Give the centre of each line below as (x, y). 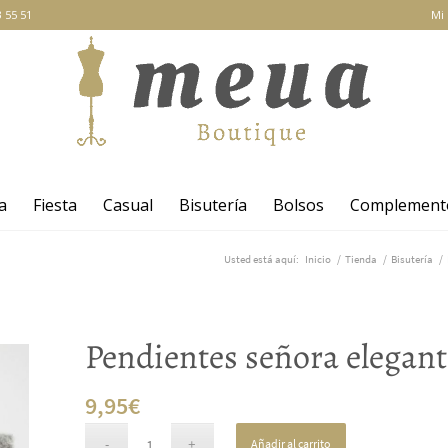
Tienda (360, 259)
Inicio (317, 259)
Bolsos (298, 205)
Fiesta (54, 205)
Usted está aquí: (261, 259)
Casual (127, 205)
